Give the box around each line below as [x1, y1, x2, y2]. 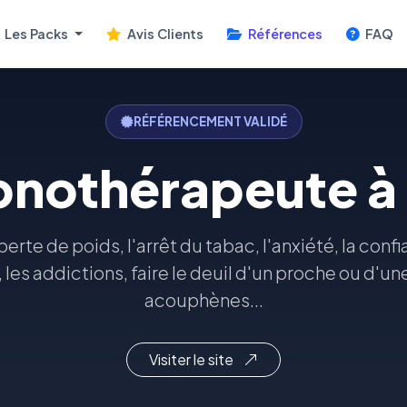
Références [244, 25, 323, 42]
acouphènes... [144, 288, 263, 311]
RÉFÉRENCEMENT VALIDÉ [133, 114, 287, 129]
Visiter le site [149, 350, 236, 369]
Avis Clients [124, 25, 203, 42]
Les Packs [2, 25, 72, 42]
